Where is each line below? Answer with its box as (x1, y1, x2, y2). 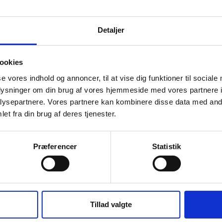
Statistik (152, 142, 181, 151)
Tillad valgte (90, 200, 132, 209)
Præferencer (33, 142, 77, 151)
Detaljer (97, 25, 125, 34)
